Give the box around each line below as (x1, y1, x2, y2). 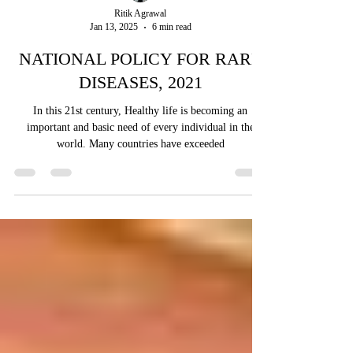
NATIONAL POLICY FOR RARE (19, 84, 262, 103)
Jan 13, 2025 (89, 56, 138, 67)
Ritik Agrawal (114, 43, 167, 54)
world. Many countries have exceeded (88, 173, 225, 184)
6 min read (151, 56, 191, 67)
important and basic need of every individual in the (26, 156, 255, 168)
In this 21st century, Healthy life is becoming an (33, 139, 247, 151)
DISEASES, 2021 (78, 107, 203, 127)
